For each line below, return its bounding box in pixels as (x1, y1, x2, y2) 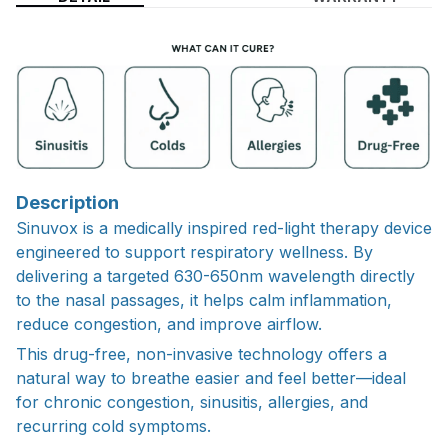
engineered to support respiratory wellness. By (16, 241, 373, 262)
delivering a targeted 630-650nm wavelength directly (16, 265, 415, 286)
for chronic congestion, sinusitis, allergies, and (16, 392, 368, 412)
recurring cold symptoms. (16, 416, 211, 436)
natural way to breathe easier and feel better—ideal (16, 368, 406, 388)
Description (16, 191, 119, 213)
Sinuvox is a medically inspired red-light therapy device (16, 217, 432, 238)
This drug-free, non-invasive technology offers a (16, 344, 387, 364)
